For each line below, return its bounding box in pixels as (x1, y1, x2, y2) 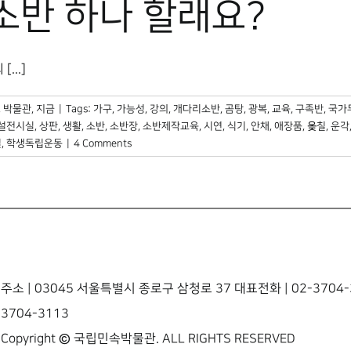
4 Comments (74, 137, 132, 149)
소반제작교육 (143, 120, 199, 132)
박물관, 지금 (3, 103, 55, 114)
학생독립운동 (6, 137, 63, 149)
